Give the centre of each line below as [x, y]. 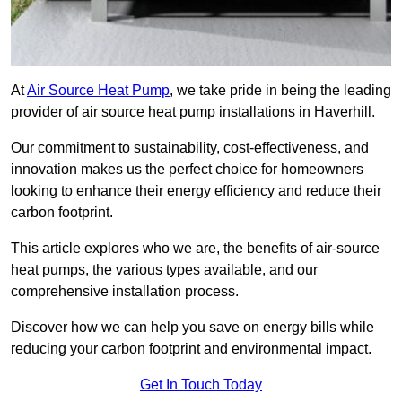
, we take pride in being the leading [280, 91]
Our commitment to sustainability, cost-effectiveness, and [190, 148]
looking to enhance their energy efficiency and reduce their [196, 191]
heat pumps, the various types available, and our [164, 270]
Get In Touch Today [201, 385]
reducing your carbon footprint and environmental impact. [191, 349]
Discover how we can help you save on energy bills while [192, 328]
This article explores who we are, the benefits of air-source [195, 249]
